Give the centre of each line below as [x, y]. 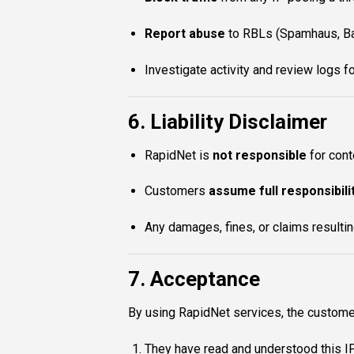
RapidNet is [178, 155]
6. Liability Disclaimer [228, 121]
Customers [176, 191]
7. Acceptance [194, 279]
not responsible [259, 155]
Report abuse [185, 34]
